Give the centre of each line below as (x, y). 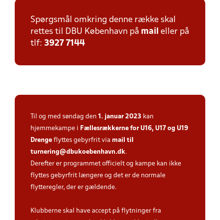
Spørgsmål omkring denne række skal (103, 20)
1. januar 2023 (120, 117)
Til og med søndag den (64, 117)
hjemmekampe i (55, 128)
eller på (174, 32)
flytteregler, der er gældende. (74, 187)
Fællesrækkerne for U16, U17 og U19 (134, 128)
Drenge (42, 140)
